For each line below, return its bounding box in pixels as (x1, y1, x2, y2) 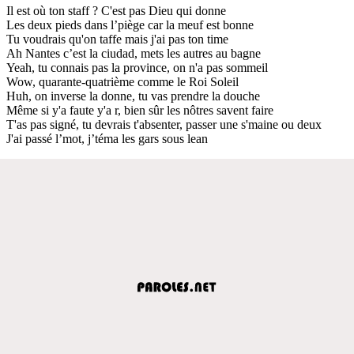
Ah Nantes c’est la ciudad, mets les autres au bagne (6, 46, 261, 60)
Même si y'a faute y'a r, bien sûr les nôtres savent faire (6, 103, 273, 117)
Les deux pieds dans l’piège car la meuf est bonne (6, 17, 254, 32)
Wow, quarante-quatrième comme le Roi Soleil (6, 74, 239, 88)
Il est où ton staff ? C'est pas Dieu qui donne (6, 3, 226, 17)
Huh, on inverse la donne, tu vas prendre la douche (6, 88, 260, 103)
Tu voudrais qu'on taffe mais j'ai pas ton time (6, 32, 228, 46)
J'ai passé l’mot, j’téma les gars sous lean (6, 131, 208, 145)
